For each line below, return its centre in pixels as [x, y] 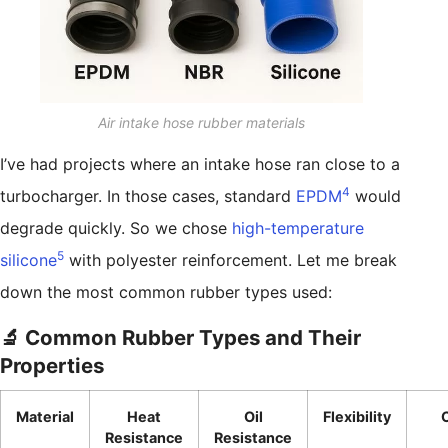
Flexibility [357, 417]
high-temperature [298, 228]
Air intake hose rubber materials [202, 123]
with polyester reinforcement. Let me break [230, 260]
